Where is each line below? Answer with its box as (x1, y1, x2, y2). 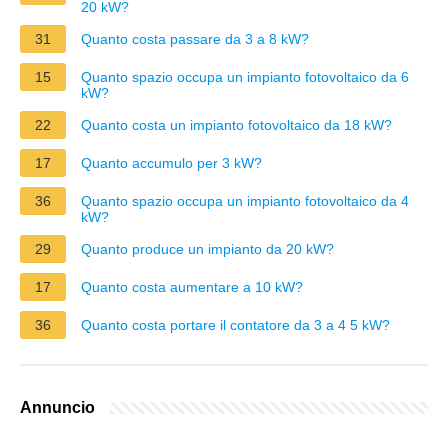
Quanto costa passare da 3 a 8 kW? (81, 30, 309, 47)
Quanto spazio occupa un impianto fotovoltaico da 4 (81, 192, 409, 209)
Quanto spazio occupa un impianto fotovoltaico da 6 (81, 68, 409, 85)
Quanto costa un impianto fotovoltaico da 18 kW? (81, 116, 392, 133)
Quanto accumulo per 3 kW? (81, 154, 262, 171)
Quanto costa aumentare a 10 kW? (81, 278, 303, 295)
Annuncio (20, 398, 95, 416)
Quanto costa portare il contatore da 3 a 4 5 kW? (81, 316, 390, 333)
